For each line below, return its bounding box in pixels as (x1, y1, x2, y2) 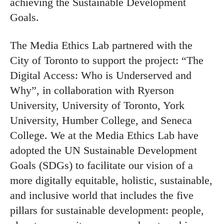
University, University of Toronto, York (10, 98, 184, 111)
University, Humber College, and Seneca (10, 113, 192, 126)
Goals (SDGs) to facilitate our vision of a (10, 158, 193, 171)
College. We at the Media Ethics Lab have (10, 128, 198, 141)
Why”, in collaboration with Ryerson (10, 83, 174, 96)
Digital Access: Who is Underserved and (10, 68, 191, 81)
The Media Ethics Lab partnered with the (10, 38, 192, 51)
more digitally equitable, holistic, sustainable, (10, 173, 212, 186)
